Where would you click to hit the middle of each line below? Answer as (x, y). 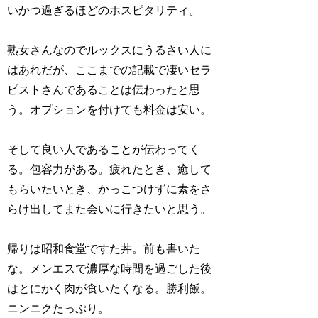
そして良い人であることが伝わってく (104, 149)
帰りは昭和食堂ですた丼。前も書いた (104, 248)
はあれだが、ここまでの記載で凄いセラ (110, 70)
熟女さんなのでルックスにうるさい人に (110, 50)
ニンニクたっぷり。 (59, 308)
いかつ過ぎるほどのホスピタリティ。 (104, 10)
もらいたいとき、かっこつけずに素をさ (110, 189)
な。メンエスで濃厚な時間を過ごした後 (110, 268)
